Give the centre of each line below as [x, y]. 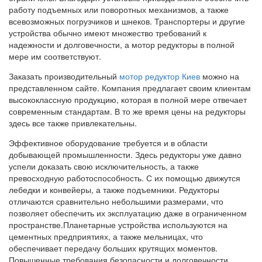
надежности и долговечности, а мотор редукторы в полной [122, 44]
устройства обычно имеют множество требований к [108, 32]
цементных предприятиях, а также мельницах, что [106, 236]
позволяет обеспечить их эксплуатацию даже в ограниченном [128, 213]
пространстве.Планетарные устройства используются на [118, 224]
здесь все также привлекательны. [73, 123]
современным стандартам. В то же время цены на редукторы [127, 111]
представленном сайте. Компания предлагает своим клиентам [130, 87]
